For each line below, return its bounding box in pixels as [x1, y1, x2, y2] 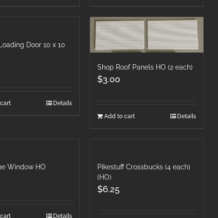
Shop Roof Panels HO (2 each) [97, 63, 193, 72]
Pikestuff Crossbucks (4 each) [97, 163, 190, 171]
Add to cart [104, 113, 135, 120]
